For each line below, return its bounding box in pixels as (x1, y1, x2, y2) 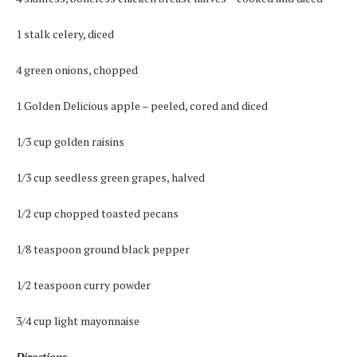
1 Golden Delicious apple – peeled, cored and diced (16, 98, 268, 113)
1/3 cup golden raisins (16, 134, 124, 149)
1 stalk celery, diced (16, 26, 114, 41)
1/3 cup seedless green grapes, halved (16, 170, 205, 185)
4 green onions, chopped (16, 62, 138, 77)
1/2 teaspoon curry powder (16, 277, 151, 292)
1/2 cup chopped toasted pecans (16, 206, 178, 221)
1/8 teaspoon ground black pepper (16, 241, 190, 257)
